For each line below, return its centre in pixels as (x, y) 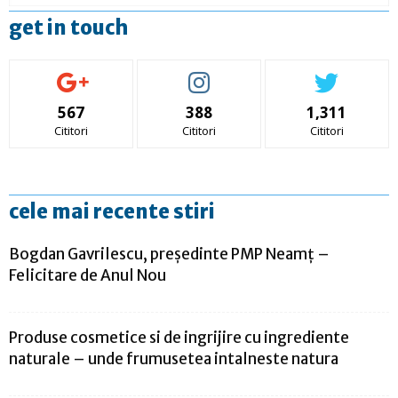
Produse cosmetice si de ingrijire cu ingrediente (179, 338)
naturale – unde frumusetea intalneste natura (174, 359)
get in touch (68, 28)
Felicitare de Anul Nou (88, 276)
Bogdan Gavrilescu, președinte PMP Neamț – (169, 255)
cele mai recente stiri (112, 212)
